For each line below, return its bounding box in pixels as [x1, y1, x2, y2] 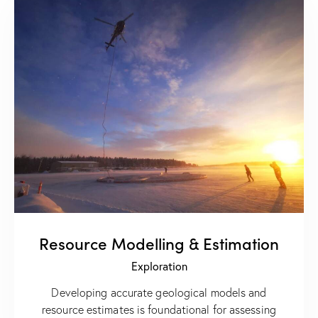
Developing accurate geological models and [51, 285, 267, 300]
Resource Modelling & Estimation [39, 232, 279, 255]
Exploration [131, 258, 187, 274]
